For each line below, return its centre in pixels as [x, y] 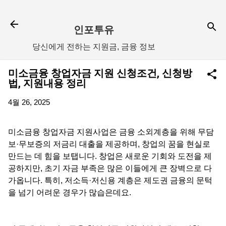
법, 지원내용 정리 [47, 83]
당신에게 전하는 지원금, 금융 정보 [94, 47]
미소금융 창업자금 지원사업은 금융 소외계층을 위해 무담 [111, 132]
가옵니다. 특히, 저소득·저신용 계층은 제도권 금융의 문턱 [110, 180]
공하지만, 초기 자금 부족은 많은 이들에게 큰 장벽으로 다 [110, 168]
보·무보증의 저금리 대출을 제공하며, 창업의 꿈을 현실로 [109, 144]
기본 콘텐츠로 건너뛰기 [113, 12]
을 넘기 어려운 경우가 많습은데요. [70, 192]
